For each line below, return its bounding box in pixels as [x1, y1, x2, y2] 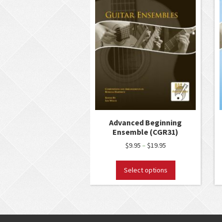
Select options [123, 166, 167, 175]
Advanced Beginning [109, 117, 182, 127]
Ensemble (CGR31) [112, 126, 179, 137]
